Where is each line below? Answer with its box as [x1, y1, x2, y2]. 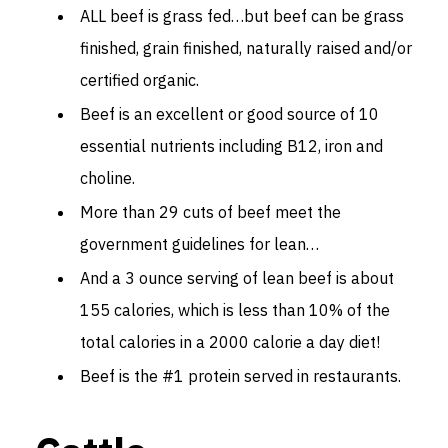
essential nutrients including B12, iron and [80, 135, 383, 156]
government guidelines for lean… [80, 233, 319, 254]
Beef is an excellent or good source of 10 [80, 103, 379, 124]
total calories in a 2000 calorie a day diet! [80, 331, 380, 352]
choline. [80, 167, 135, 188]
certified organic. [80, 69, 199, 90]
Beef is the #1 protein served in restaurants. [80, 365, 401, 386]
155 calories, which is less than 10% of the [80, 299, 390, 320]
